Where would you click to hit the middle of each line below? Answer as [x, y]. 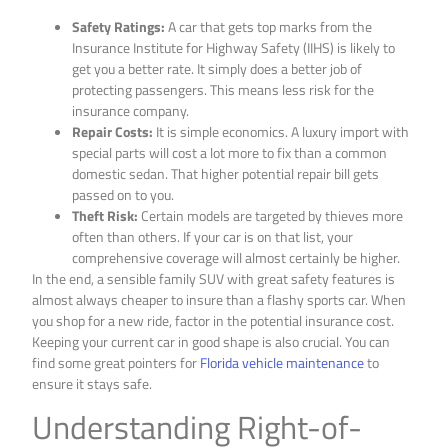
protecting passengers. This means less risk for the [223, 89]
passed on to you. [123, 194]
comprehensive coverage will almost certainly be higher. [236, 257]
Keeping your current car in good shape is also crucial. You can [211, 341]
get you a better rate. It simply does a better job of [217, 68]
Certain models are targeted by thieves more [271, 215]
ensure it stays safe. [92, 383]
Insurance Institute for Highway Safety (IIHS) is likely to [234, 47]
